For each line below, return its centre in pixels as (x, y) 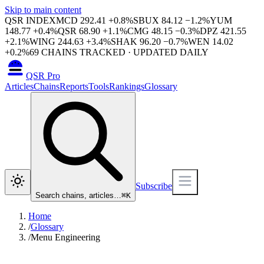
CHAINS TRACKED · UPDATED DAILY (124, 52)
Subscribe (154, 186)
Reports (74, 86)
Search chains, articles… (78, 195)
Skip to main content (43, 10)
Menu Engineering (65, 237)
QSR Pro (43, 76)
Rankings (127, 86)
